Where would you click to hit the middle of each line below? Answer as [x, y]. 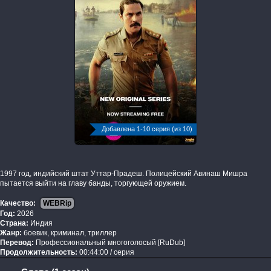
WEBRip [57, 204]
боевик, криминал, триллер [69, 233]
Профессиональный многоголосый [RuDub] [109, 243]
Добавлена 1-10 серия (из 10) [147, 129]
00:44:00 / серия [106, 253]
